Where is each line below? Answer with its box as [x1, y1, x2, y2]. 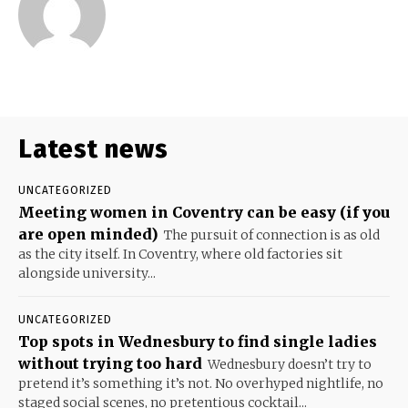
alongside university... [18, 265, 156, 282]
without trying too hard [18, 354, 202, 373]
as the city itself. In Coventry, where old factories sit [18, 246, 342, 263]
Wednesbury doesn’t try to [208, 356, 372, 373]
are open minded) [18, 225, 158, 244]
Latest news [18, 134, 168, 165]
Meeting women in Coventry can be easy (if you [18, 203, 390, 222]
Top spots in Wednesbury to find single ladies [18, 332, 377, 352]
